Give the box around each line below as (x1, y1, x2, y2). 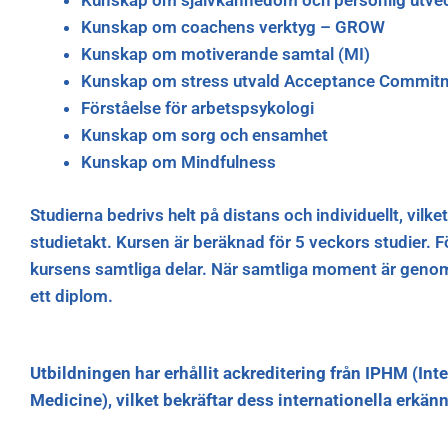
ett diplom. (30, 285, 113, 306)
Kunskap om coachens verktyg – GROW (81, 17, 385, 38)
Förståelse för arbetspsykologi (81, 98, 314, 119)
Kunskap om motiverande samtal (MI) (81, 44, 370, 65)
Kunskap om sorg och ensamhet (81, 125, 328, 146)
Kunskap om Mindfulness (81, 152, 276, 173)
